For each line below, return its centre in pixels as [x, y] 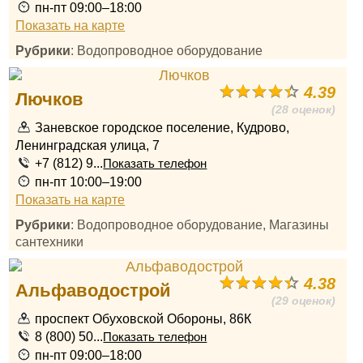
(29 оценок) [304, 301]
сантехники [50, 241]
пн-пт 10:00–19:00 [89, 181]
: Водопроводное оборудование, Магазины [200, 224]
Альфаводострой [94, 290]
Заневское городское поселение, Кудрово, [162, 127]
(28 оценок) [304, 109]
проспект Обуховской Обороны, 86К [143, 318]
